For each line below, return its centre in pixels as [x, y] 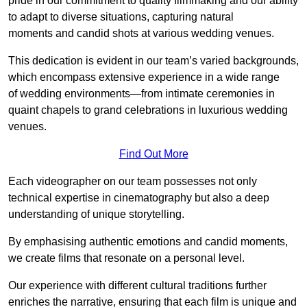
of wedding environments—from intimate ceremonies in [142, 94]
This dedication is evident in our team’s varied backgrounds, [153, 61]
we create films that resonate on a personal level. [126, 258]
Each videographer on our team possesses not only [133, 182]
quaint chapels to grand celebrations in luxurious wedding [148, 110]
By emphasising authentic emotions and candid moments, [148, 242]
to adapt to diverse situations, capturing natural [121, 17]
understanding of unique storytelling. [96, 214]
